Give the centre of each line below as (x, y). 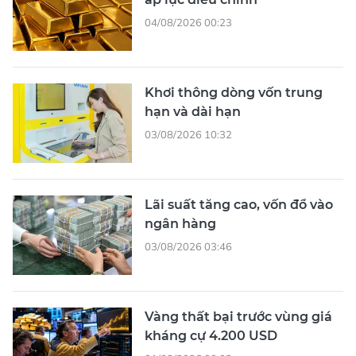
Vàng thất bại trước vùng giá (238, 317)
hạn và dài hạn (193, 112)
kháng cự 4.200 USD (211, 336)
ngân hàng (180, 224)
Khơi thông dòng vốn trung (234, 93)
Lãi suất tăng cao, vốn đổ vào (239, 205)
